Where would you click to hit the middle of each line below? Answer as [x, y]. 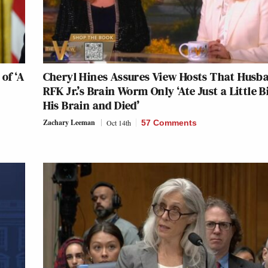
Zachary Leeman [69, 122]
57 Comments [169, 122]
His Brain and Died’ [91, 105]
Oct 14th [118, 122]
